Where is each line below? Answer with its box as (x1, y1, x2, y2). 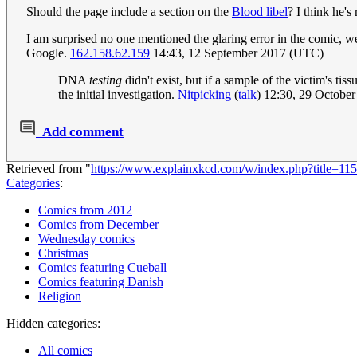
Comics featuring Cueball (38, 261, 167, 275)
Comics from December (38, 218, 159, 232)
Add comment (42, 124, 124, 140)
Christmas (38, 246, 88, 261)
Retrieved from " (6, 162, 91, 176)
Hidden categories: (6, 316, 100, 331)
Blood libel (232, 5, 288, 19)
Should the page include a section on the (26, 5, 232, 19)
